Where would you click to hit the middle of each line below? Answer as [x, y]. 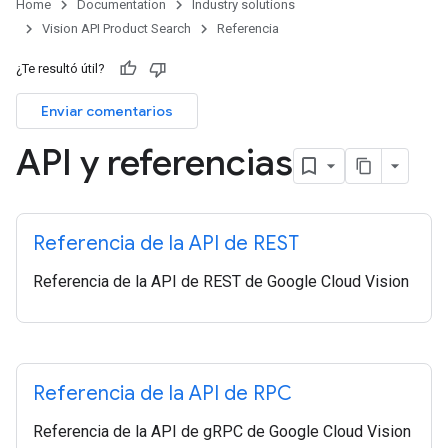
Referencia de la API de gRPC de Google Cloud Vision [222, 431]
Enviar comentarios [107, 111]
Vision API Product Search [116, 28]
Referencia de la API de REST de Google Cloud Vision [221, 281]
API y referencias [154, 162]
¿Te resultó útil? [60, 68]
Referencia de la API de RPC [162, 393]
